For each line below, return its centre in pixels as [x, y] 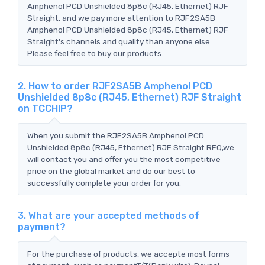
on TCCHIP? [45, 108]
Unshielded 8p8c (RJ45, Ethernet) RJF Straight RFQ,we [131, 147]
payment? [42, 227]
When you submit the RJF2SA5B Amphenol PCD [116, 135]
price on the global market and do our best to [111, 171]
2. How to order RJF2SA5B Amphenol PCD [115, 86]
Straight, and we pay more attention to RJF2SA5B [121, 17]
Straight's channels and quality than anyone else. [119, 41]
